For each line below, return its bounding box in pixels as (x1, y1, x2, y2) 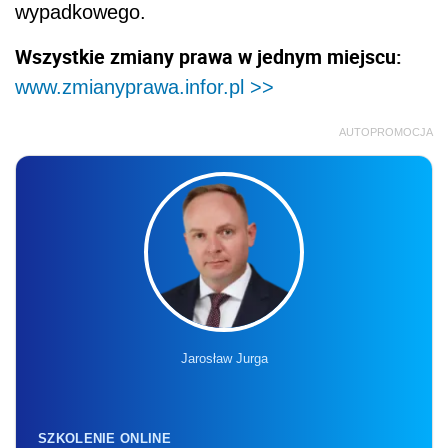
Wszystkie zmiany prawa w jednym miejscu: (15, 43, 402, 71)
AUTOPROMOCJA (339, 126, 433, 139)
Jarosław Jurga (180, 351, 268, 367)
